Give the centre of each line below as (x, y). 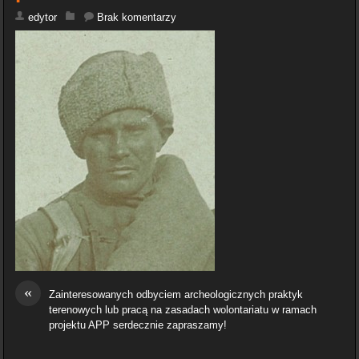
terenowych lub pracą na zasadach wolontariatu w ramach (182, 309)
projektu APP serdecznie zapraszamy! (137, 325)
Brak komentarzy (136, 17)
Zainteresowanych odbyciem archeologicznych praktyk (175, 294)
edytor (42, 17)
